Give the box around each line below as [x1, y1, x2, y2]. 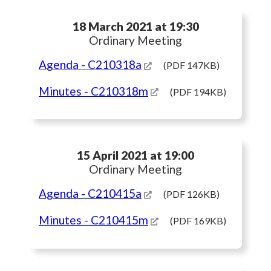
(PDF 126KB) [163, 188, 220, 200]
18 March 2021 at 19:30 [72, 19, 199, 33]
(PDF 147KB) [163, 59, 220, 71]
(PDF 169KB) [170, 214, 226, 226]
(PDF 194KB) [170, 85, 226, 97]
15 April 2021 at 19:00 [77, 148, 194, 163]
